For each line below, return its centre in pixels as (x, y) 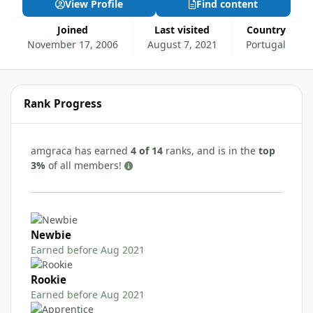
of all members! (85, 165)
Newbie (51, 234)
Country (269, 29)
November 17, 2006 (72, 44)
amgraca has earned (81, 150)
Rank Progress (63, 104)
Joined (74, 29)
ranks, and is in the (211, 150)
